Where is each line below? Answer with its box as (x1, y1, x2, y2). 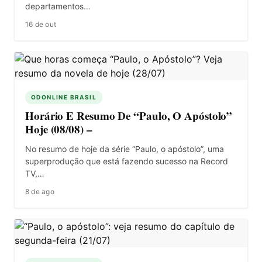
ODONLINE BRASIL (31, 93, 96, 101)
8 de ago (25, 187, 54, 196)
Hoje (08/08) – (25, 120, 92, 137)
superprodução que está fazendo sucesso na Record (25, 156, 228, 166)
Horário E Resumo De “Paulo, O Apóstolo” (25, 107, 233, 123)
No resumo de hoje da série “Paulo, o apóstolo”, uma (25, 143, 224, 154)
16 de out (25, 19, 57, 29)
